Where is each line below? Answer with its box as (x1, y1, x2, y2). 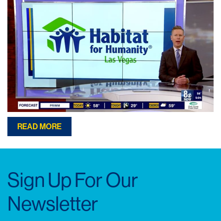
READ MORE (17, 121, 62, 131)
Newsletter (7, 192, 98, 215)
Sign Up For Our (7, 168, 138, 191)
